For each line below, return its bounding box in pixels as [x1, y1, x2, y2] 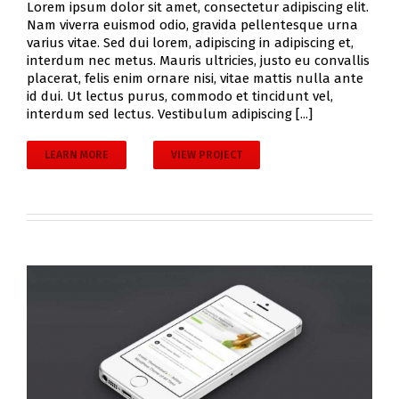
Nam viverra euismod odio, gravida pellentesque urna [27, 17, 358, 34]
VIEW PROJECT [171, 149, 242, 162]
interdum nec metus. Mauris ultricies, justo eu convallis [27, 53, 370, 69]
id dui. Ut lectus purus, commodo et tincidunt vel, [27, 88, 333, 105]
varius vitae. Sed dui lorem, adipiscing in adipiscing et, [27, 35, 354, 52]
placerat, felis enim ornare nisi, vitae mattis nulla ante [27, 70, 363, 87]
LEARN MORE [45, 149, 109, 162]
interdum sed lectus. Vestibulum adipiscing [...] [27, 106, 313, 123]
